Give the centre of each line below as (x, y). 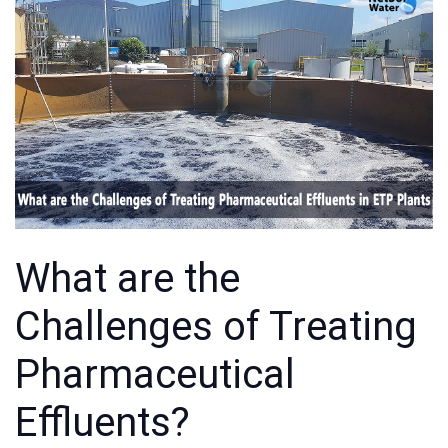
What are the (127, 279)
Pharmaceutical (155, 375)
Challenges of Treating (216, 327)
